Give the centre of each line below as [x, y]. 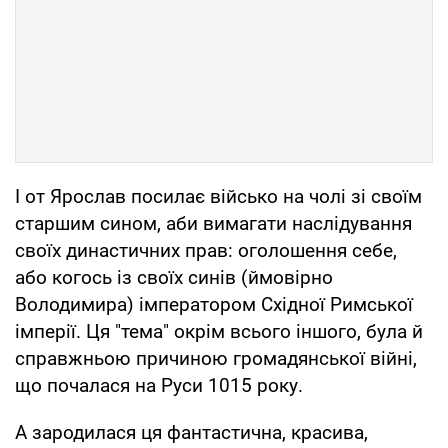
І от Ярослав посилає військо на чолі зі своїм [218, 196]
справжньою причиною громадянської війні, [216, 358]
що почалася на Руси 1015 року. [159, 385]
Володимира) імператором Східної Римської [214, 304]
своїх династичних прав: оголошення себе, [206, 250]
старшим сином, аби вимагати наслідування [213, 223]
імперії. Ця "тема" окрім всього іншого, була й [219, 331]
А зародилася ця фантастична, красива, [191, 432]
